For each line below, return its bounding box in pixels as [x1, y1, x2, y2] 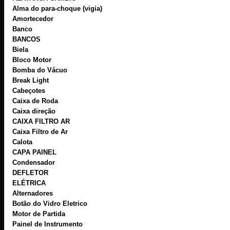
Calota [12, 138, 32, 146]
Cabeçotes [12, 86, 45, 94]
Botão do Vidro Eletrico [12, 199, 87, 207]
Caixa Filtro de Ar [12, 127, 68, 136]
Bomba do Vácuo [12, 66, 67, 74]
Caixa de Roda [12, 97, 58, 105]
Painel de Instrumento [12, 220, 83, 228]
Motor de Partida [12, 209, 65, 218]
